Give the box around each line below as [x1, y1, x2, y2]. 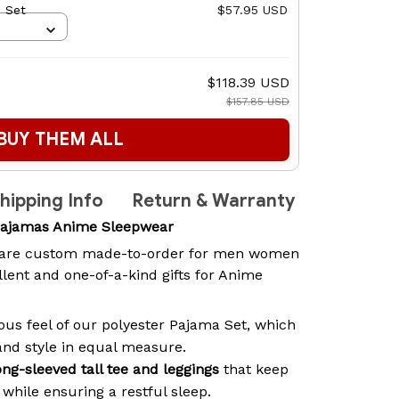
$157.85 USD [226, 95, 289, 109]
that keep [219, 360, 289, 378]
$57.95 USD [217, 3, 288, 18]
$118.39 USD [208, 74, 289, 92]
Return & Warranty [132, 190, 295, 213]
